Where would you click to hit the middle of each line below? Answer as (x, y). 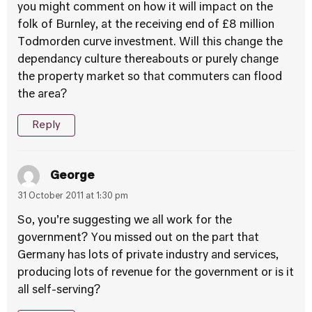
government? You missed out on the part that (138, 238)
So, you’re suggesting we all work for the (125, 221)
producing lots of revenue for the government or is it (156, 273)
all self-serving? (59, 290)
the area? (42, 95)
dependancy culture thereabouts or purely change (148, 60)
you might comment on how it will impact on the (145, 8)
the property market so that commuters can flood (150, 77)
